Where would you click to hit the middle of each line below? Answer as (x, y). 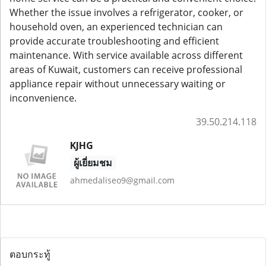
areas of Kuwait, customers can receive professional (126, 69)
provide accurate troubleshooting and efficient (114, 41)
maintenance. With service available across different (126, 55)
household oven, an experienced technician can (116, 26)
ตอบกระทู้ (30, 254)
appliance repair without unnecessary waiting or (118, 83)
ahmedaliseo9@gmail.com (122, 180)
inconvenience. (43, 98)
